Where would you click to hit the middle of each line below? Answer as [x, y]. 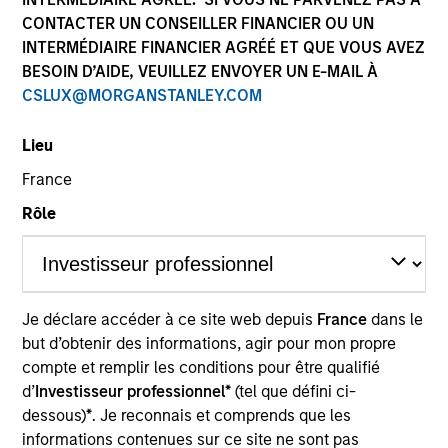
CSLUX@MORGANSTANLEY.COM [142, 95]
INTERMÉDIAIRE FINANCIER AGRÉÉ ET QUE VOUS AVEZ [224, 47]
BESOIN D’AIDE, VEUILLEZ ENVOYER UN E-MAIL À [200, 71]
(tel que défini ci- [296, 392]
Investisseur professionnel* [135, 392]
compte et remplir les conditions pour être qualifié [201, 368]
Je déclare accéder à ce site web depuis [170, 320]
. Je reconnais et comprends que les [222, 416]
